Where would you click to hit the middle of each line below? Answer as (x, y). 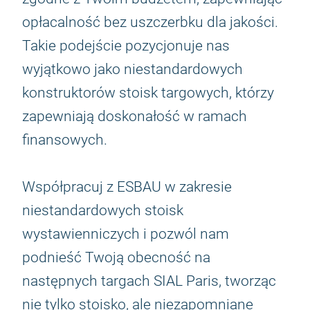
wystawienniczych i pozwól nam (126, 234)
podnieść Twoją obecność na (116, 257)
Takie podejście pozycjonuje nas (126, 46)
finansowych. (65, 140)
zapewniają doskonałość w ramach (135, 116)
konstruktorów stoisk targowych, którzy (148, 93)
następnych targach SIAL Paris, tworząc (149, 281)
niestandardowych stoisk (103, 210)
